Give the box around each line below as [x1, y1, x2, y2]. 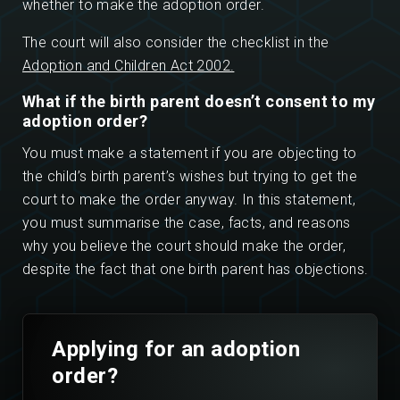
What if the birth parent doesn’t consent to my [22, 92, 376, 112]
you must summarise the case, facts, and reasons [22, 214, 351, 232]
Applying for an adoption [52, 337, 300, 362]
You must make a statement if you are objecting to [22, 145, 357, 162]
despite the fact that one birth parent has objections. [22, 261, 369, 279]
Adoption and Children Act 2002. [22, 57, 235, 75]
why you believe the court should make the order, [22, 237, 346, 255]
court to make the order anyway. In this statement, [22, 191, 355, 209]
